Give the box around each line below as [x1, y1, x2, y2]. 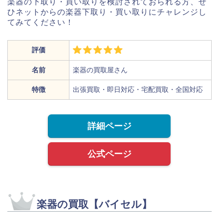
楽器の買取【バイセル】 [37, 198, 152, 210]
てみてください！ [7, 18, 74, 26]
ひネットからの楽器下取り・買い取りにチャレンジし [7, 7, 207, 16]
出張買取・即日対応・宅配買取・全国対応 [73, 85, 203, 93]
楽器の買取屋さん [73, 66, 128, 74]
